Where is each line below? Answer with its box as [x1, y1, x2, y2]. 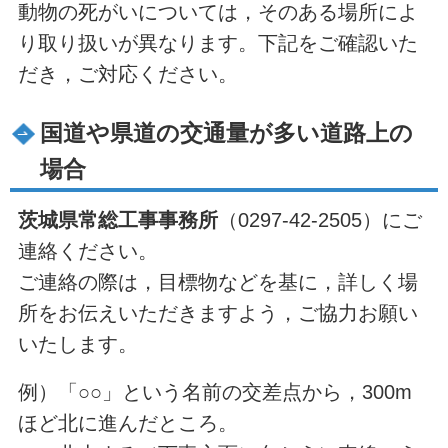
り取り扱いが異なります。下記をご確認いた [17, 31, 418, 54]
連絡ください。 [17, 239, 158, 262]
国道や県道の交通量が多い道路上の [40, 121, 414, 147]
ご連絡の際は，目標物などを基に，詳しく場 [17, 270, 418, 293]
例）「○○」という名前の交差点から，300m [17, 380, 412, 403]
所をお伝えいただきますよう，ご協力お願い [17, 301, 418, 324]
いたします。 [17, 332, 138, 355]
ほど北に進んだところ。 [17, 411, 238, 434]
